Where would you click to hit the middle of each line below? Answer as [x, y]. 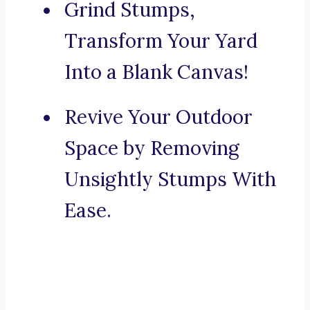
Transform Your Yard [161, 41]
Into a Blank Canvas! [156, 72]
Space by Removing [152, 148]
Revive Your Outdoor [158, 117]
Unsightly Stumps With [170, 180]
